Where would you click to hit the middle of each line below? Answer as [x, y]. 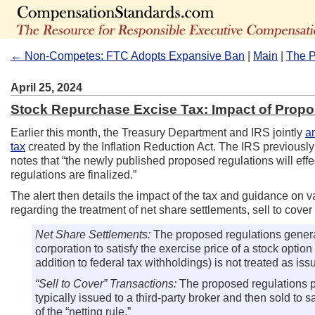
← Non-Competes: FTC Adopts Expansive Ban [128, 56]
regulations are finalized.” [73, 175]
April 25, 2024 [46, 88]
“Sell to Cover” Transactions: [107, 284]
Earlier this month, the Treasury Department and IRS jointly [158, 133]
